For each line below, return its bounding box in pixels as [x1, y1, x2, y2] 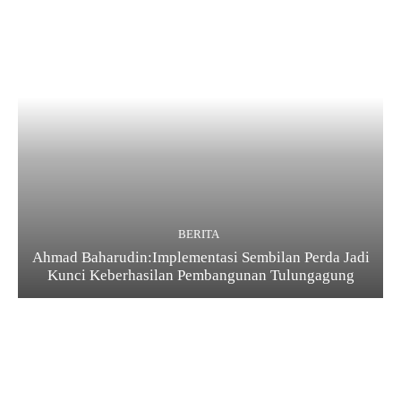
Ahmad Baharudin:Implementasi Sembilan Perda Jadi [31, 248, 370, 266]
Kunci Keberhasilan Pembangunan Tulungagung [47, 266, 354, 284]
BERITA [177, 226, 219, 241]
